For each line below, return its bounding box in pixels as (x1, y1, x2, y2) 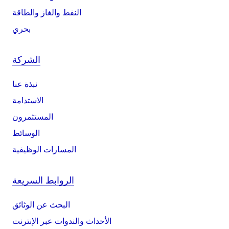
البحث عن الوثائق (12, 199, 70, 210)
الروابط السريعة (12, 175, 74, 186)
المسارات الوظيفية (12, 144, 76, 155)
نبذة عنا (12, 79, 37, 89)
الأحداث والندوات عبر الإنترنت (12, 216, 111, 226)
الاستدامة (12, 95, 43, 106)
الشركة (12, 54, 40, 65)
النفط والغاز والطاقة (12, 7, 81, 18)
